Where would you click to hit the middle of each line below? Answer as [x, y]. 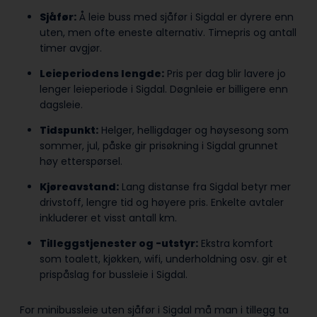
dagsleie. [63, 105]
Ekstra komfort [236, 244]
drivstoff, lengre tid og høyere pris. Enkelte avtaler [162, 203]
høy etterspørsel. [82, 162]
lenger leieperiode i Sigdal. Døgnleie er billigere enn [164, 90]
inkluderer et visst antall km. [110, 218]
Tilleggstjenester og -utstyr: [119, 244]
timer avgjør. [72, 48]
